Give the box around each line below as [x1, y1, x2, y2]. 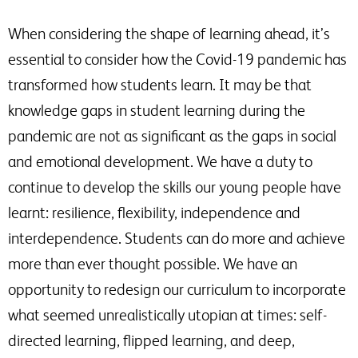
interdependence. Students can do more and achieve [8, 229, 345, 248]
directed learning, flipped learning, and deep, [8, 332, 295, 350]
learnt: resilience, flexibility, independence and [8, 204, 300, 222]
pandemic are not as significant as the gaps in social [8, 127, 336, 145]
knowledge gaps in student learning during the [8, 101, 305, 120]
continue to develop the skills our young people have [8, 178, 341, 197]
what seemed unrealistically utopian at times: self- [8, 306, 327, 324]
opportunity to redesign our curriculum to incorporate [8, 280, 346, 299]
